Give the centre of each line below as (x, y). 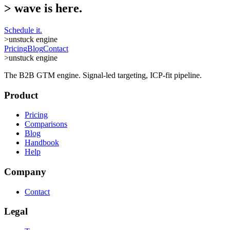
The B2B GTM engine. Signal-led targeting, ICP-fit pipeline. (103, 75)
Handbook (42, 143)
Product (21, 95)
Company (25, 171)
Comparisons (46, 124)
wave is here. (47, 8)
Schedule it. (23, 30)
